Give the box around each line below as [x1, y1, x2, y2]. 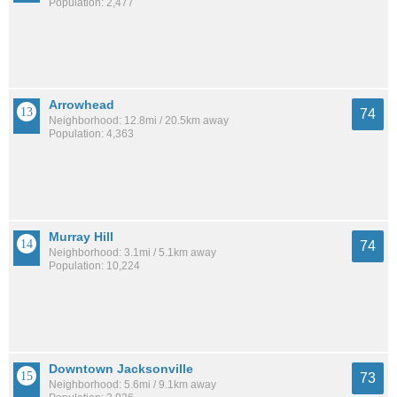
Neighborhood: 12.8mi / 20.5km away [49, 114, 229, 128]
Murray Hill [49, 230, 113, 245]
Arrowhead [49, 97, 114, 113]
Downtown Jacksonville [49, 362, 193, 377]
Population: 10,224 [49, 260, 140, 273]
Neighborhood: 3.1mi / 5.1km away [49, 246, 216, 260]
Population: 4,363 [49, 128, 134, 141]
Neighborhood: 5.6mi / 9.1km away [49, 378, 216, 392]
